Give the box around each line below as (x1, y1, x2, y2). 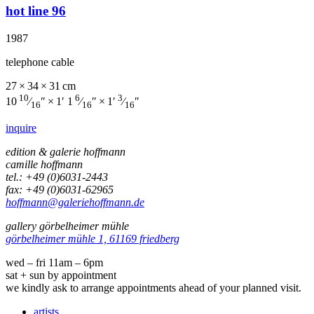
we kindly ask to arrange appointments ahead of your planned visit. (6, 282, 301, 294)
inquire (6, 122, 36, 135)
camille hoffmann (6, 158, 83, 171)
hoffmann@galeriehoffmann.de (6, 196, 144, 209)
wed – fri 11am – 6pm (6, 257, 103, 269)
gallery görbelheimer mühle (6, 220, 129, 233)
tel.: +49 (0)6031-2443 (6, 171, 108, 184)
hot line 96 (6, 3, 66, 18)
